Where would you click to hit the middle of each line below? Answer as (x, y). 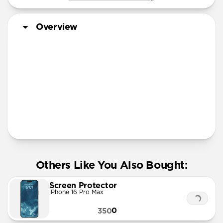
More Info (48, 119)
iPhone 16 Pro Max (76, 192)
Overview (57, 27)
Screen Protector (83, 186)
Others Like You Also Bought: (111, 165)
